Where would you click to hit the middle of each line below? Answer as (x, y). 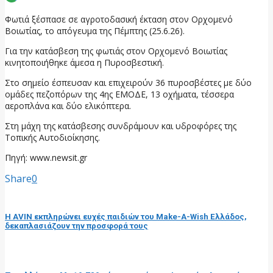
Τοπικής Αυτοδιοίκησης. (52, 137)
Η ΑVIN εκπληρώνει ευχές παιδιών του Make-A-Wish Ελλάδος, (126, 216)
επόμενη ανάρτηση (49, 251)
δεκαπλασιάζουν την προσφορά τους (76, 225)
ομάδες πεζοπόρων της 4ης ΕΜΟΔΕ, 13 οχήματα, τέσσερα (119, 94)
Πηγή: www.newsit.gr (46, 157)
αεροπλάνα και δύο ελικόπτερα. (68, 105)
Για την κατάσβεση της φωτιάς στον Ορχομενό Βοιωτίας (116, 51)
